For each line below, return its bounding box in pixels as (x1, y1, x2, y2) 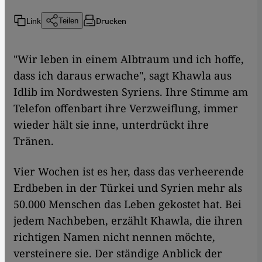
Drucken (96, 15, 126, 26)
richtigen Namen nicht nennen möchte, (13, 230, 215, 244)
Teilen (58, 16, 78, 25)
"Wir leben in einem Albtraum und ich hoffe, (13, 52, 244, 67)
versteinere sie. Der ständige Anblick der (13, 246, 222, 261)
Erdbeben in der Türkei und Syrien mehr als (13, 181, 242, 195)
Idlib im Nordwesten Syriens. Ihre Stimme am (13, 85, 248, 99)
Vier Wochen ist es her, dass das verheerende (13, 164, 244, 179)
